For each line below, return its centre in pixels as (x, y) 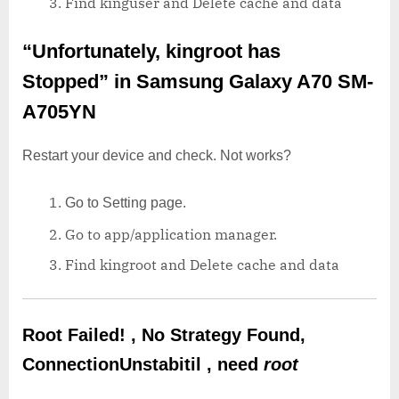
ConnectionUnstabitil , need (143, 365)
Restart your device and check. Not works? (159, 156)
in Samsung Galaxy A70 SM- (244, 81)
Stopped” (68, 81)
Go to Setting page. (126, 203)
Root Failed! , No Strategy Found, (164, 335)
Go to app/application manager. (171, 234)
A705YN (59, 111)
